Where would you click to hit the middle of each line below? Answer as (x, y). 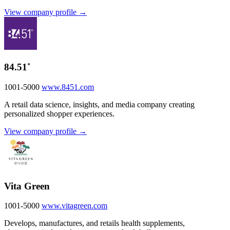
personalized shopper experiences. (59, 113)
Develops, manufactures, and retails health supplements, (94, 223)
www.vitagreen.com (74, 206)
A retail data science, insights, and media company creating (99, 104)
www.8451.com (68, 87)
